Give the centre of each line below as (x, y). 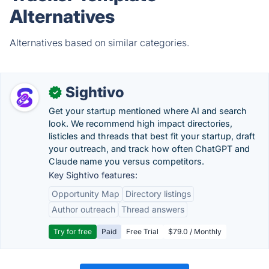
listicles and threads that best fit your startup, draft (152, 136)
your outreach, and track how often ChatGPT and (149, 149)
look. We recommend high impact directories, (141, 123)
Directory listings (158, 194)
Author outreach (83, 209)
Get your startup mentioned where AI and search (148, 111)
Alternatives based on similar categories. (99, 43)
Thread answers (153, 209)
